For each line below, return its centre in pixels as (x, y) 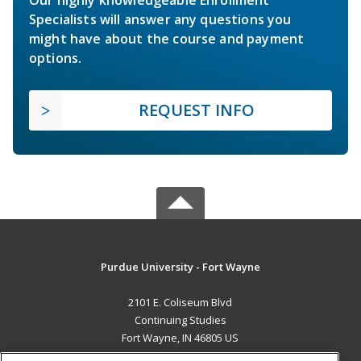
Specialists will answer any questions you (160, 19)
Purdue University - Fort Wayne (180, 266)
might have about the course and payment (167, 38)
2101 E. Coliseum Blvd (180, 302)
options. (56, 58)
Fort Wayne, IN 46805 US (180, 337)
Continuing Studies (180, 320)
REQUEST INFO (197, 110)
